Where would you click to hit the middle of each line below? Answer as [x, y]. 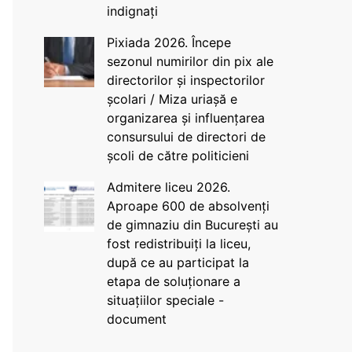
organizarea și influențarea [185, 118]
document [136, 319]
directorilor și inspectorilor [185, 80]
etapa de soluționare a [173, 281]
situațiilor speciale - [165, 300]
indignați [132, 11]
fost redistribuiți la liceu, [178, 244]
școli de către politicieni [178, 156]
